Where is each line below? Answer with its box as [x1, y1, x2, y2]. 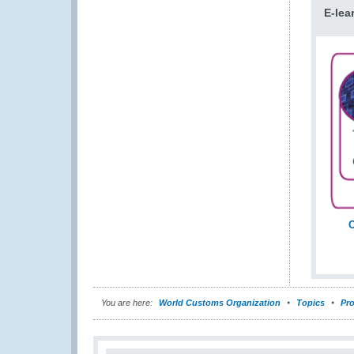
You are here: [101, 297, 153, 307]
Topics [296, 297, 325, 307]
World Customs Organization [159, 297, 283, 307]
